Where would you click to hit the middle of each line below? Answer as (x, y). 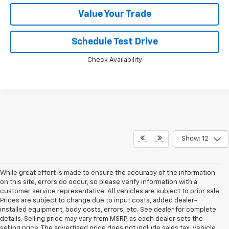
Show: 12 (195, 139)
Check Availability (114, 60)
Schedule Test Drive (114, 42)
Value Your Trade (114, 14)
